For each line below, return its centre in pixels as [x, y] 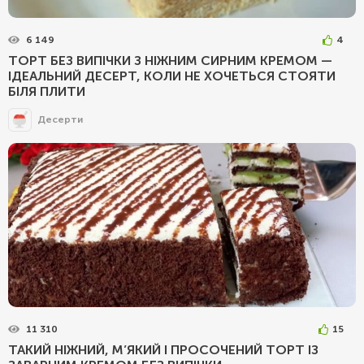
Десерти [60, 120]
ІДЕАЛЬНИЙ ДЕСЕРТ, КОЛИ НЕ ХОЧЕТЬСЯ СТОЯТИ [172, 76]
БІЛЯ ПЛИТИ [47, 91]
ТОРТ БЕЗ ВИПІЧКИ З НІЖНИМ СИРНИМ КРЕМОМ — [170, 60]
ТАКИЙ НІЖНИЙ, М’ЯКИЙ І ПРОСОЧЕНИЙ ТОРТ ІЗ [163, 349]
